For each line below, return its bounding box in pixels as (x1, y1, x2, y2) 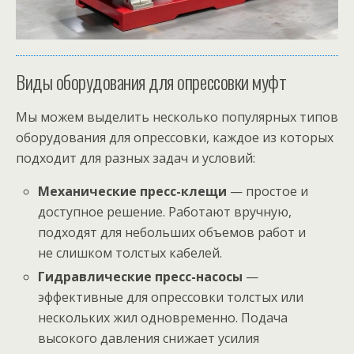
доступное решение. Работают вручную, (38, 203, 292, 220)
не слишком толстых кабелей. (38, 244, 223, 262)
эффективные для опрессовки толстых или (38, 288, 304, 307)
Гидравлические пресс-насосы (38, 268, 243, 286)
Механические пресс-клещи (38, 183, 228, 200)
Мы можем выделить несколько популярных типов (16, 108, 338, 126)
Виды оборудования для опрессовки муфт (16, 67, 287, 96)
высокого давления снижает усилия (38, 330, 260, 348)
